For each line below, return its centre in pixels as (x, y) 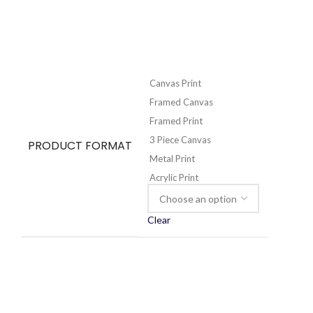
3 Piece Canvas (180, 140)
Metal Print (172, 159)
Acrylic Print (174, 178)
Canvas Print (175, 83)
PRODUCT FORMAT (80, 146)
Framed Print (176, 121)
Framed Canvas (181, 102)
